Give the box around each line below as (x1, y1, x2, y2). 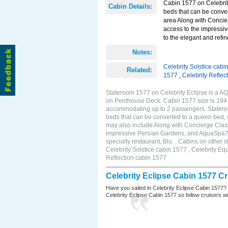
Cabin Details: (108, 3, 152, 10)
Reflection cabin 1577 (106, 154, 166, 161)
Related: (127, 66, 152, 74)
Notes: (132, 48, 152, 56)
